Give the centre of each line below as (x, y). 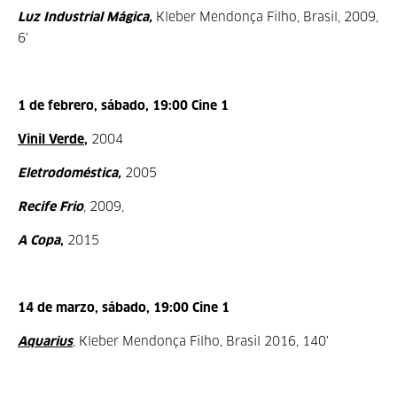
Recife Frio (51, 207)
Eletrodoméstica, (70, 174)
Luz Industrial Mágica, (85, 18)
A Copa (39, 241)
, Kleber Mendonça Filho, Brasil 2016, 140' (201, 342)
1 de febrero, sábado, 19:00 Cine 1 (123, 106)
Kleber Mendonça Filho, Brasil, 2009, (265, 18)
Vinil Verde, (53, 140)
